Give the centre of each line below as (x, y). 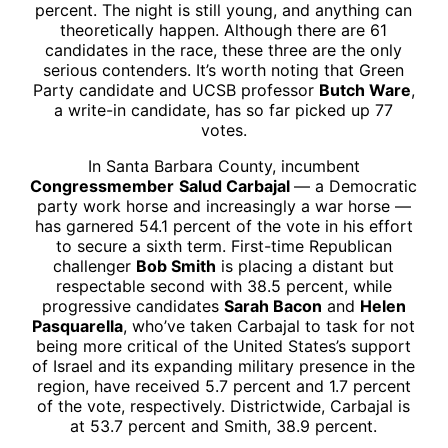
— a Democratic (356, 185)
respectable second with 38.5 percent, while (223, 285)
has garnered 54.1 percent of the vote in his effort (223, 225)
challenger (95, 265)
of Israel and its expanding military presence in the (224, 365)
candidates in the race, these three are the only (224, 49)
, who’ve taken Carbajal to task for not (269, 325)
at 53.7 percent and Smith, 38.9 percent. (224, 425)
